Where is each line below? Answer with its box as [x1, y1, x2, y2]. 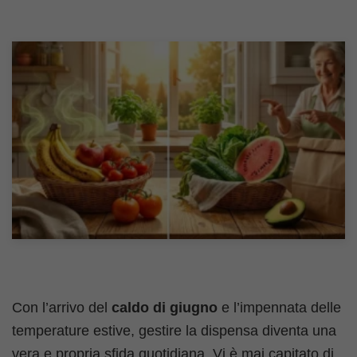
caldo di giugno [112, 300, 218, 316]
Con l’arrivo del [12, 300, 112, 316]
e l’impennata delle [218, 300, 341, 316]
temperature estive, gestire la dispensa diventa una [12, 323, 336, 339]
